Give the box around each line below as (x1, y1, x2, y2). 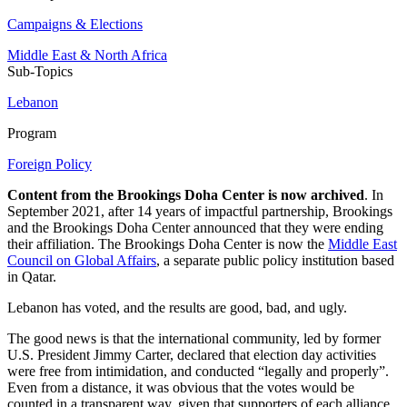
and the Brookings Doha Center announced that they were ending (7, 220, 383, 236)
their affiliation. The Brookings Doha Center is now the (7, 236, 328, 253)
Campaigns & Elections (7, 16, 143, 33)
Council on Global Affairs (7, 253, 156, 269)
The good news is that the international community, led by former (7, 331, 381, 347)
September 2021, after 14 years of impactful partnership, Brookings (7, 203, 392, 220)
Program (7, 125, 56, 142)
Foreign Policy (7, 156, 92, 173)
